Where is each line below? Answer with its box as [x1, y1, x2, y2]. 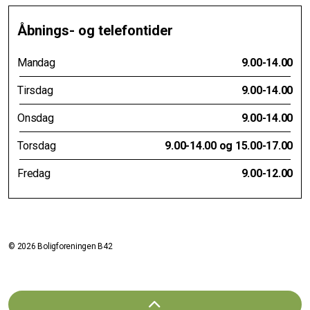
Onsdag [17, 111, 54, 125]
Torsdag [17, 138, 56, 152]
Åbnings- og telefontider [17, 21, 173, 39]
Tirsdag [17, 83, 53, 97]
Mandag [17, 55, 55, 69]
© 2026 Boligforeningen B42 [8, 241, 113, 251]
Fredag [17, 166, 51, 180]
